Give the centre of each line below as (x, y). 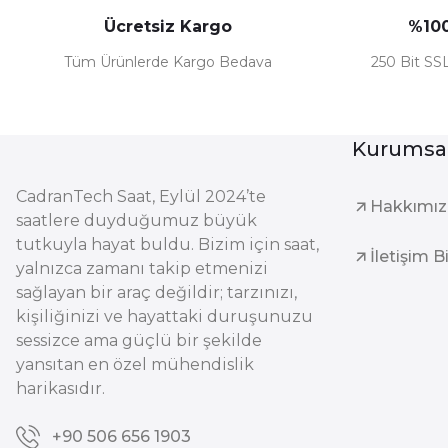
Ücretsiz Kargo (168, 26)
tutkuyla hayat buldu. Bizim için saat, (167, 244)
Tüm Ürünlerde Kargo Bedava (168, 61)
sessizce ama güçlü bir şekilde (139, 340)
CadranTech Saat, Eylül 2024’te (141, 196)
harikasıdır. (60, 388)
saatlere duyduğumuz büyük (136, 220)
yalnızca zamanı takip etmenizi (142, 268)
